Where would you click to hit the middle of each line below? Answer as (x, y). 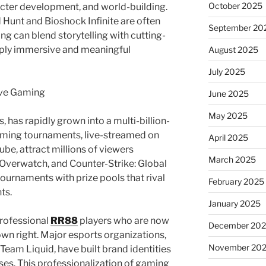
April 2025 (228, 137)
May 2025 (228, 115)
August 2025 (233, 49)
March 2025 (232, 159)
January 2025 (234, 203)
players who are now (123, 221)
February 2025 (236, 181)
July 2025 (227, 71)
